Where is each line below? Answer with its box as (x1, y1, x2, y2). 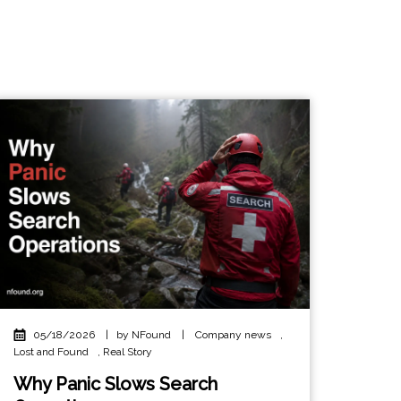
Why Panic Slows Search (13, 372, 218, 395)
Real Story (102, 345, 152, 358)
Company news (194, 328, 271, 341)
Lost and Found (13, 345, 89, 358)
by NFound (115, 328, 174, 341)
